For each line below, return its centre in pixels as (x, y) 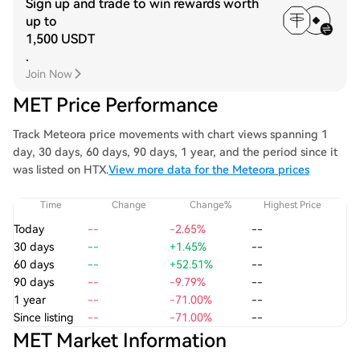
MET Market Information (120, 341)
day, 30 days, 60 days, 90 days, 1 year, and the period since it (175, 152)
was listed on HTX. (61, 170)
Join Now (49, 74)
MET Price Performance (115, 105)
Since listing (44, 317)
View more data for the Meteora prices (209, 170)
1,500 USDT (60, 39)
